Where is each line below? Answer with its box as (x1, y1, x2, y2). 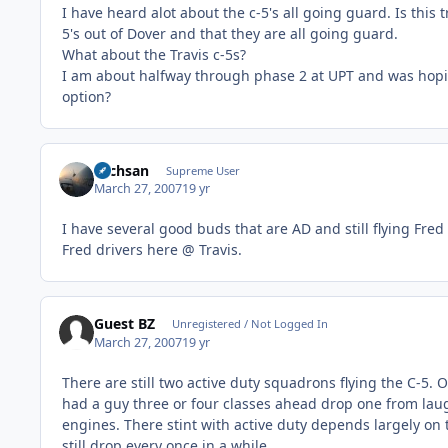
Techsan (94, 160, 150, 180)
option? (62, 86, 111, 106)
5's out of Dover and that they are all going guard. (62, 23, 398, 43)
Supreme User (165, 162, 240, 178)
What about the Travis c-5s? (62, 44, 246, 64)
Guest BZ (94, 314, 156, 334)
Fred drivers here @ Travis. (62, 240, 242, 260)
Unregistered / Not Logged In (171, 316, 328, 332)
